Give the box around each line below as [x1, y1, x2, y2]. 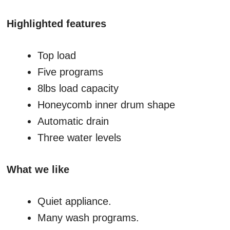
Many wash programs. [37, 212, 139, 224]
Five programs [37, 66, 103, 78]
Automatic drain [37, 116, 109, 127]
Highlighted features [7, 18, 106, 30]
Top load [37, 50, 76, 62]
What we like [7, 164, 69, 176]
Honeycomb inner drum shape [37, 99, 175, 111]
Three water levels [37, 132, 121, 144]
